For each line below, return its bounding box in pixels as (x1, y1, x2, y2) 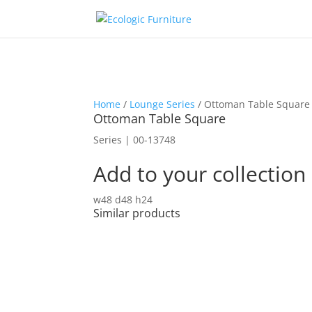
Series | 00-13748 (93, 133, 176, 146)
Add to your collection (93, 159, 306, 188)
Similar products (93, 205, 181, 221)
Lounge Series (130, 97, 196, 111)
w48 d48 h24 (93, 193, 153, 206)
